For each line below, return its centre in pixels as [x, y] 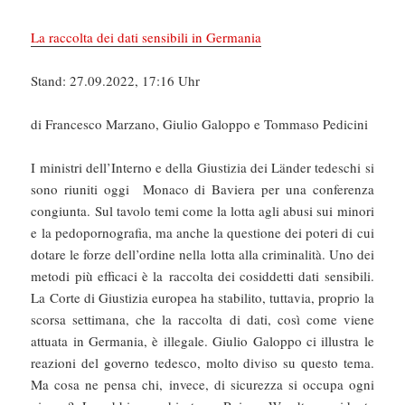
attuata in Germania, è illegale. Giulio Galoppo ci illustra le [202, 340]
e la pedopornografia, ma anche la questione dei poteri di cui [202, 232]
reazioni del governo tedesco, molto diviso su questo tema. [202, 362]
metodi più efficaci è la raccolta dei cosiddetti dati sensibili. [202, 275]
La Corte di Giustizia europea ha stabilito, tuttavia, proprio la [202, 297]
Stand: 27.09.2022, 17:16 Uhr [116, 80]
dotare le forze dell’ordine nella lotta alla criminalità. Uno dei [202, 254]
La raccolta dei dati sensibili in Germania [146, 37]
